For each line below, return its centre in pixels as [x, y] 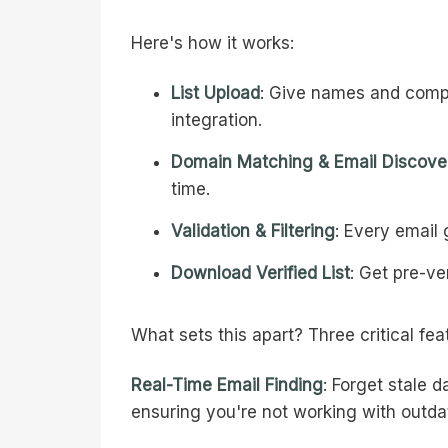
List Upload [215, 93]
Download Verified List [260, 273]
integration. [216, 120]
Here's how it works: [212, 43]
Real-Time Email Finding [227, 385]
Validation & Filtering [253, 231]
